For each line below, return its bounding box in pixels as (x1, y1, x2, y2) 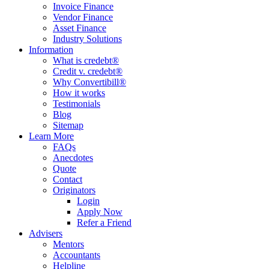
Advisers (29, 228, 62, 238)
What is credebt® (53, 55, 119, 65)
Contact (53, 174, 82, 184)
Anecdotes (53, 152, 93, 163)
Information (29, 44, 73, 55)
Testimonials (53, 98, 100, 109)
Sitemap (53, 119, 83, 130)
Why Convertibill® (53, 76, 126, 87)
